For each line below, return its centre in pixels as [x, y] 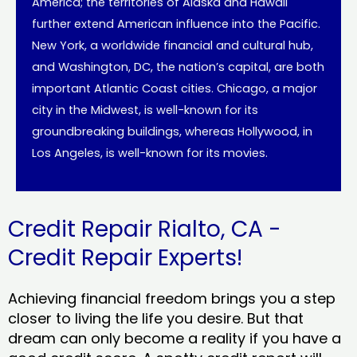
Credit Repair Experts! [125, 258]
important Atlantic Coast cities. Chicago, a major [175, 88]
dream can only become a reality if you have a [175, 339]
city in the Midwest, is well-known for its [145, 110]
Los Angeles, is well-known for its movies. [150, 153]
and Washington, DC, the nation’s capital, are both [178, 67]
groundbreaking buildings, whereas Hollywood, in [172, 131]
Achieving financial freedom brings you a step [172, 299]
